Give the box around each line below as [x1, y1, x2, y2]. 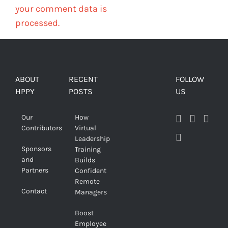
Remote [75, 177, 100, 186]
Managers [75, 188, 107, 197]
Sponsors [21, 145, 51, 154]
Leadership [75, 134, 110, 144]
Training [75, 145, 101, 154]
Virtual [75, 124, 96, 133]
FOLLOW [176, 74, 204, 84]
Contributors [21, 124, 62, 133]
